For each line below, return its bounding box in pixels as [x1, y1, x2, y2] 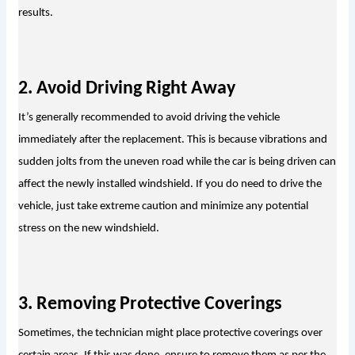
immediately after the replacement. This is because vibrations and [17, 134, 327, 147]
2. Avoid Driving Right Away [17, 79, 235, 99]
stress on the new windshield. [17, 223, 159, 235]
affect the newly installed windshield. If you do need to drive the [17, 178, 322, 191]
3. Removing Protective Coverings [17, 295, 282, 315]
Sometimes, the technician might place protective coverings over [17, 327, 323, 340]
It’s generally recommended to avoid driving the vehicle [17, 112, 280, 124]
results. [17, 7, 53, 20]
